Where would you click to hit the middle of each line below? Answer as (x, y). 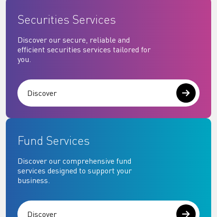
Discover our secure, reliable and (74, 40)
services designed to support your (75, 171)
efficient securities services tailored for (84, 50)
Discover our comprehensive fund (74, 161)
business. (34, 180)
